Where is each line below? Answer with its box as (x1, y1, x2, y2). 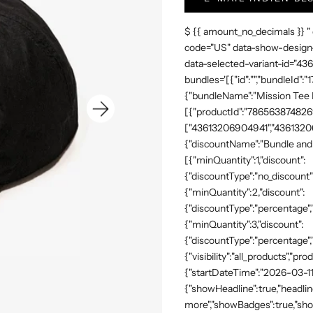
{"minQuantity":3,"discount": (184, 218, 304, 231)
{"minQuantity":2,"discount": (184, 186, 305, 199)
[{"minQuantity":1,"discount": (184, 154, 306, 167)
